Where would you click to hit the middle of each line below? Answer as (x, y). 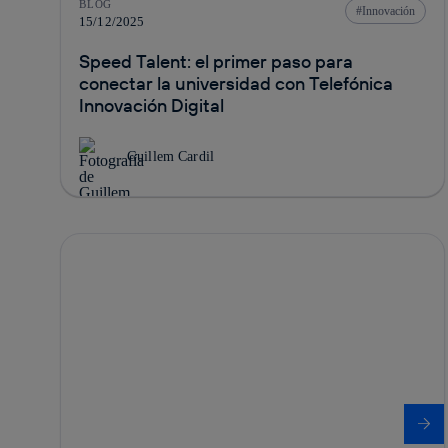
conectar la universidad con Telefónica (236, 83)
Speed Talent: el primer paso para (216, 61)
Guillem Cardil (170, 156)
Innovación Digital (151, 105)
